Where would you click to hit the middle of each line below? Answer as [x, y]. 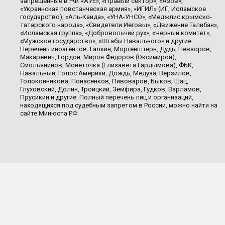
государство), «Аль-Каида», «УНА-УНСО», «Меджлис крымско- [116, 17]
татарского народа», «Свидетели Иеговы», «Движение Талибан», [119, 25]
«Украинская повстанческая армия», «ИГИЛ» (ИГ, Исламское [113, 9]
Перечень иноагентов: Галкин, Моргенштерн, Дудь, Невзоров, [116, 49]
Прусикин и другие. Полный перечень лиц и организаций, [107, 97]
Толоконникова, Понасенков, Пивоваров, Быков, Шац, [104, 81]
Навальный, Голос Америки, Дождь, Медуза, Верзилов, [106, 73]
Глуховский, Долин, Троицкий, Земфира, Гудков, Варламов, [111, 89]
